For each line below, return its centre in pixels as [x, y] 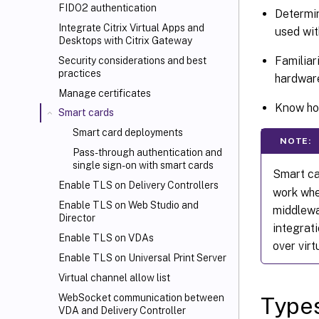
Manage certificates [105, 93]
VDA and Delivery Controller [122, 310]
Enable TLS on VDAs [106, 238]
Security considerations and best [132, 61]
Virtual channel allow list [114, 278]
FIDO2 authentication [108, 8]
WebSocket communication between [141, 298]
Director [77, 218]
